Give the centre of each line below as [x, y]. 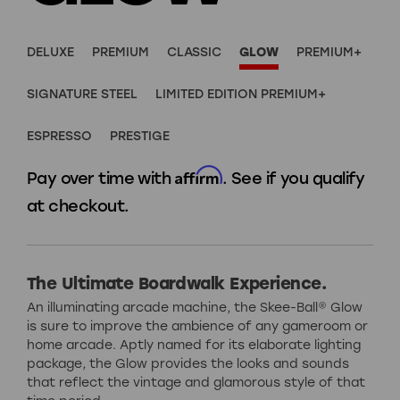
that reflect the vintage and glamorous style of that [196, 383]
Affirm [198, 175]
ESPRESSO [59, 137]
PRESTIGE [140, 137]
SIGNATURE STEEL [82, 95]
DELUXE [50, 53]
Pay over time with [101, 179]
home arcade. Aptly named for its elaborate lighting [194, 346]
